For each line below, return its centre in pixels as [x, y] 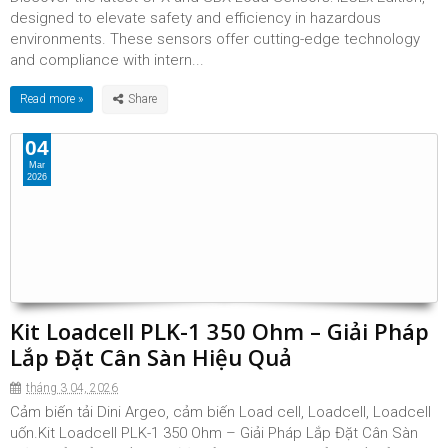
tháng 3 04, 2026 [72, 388]
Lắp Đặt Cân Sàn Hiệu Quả [151, 357]
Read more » [51, 99]
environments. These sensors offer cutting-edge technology [215, 39]
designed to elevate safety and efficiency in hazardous [195, 18]
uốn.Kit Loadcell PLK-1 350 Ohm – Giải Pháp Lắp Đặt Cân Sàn [214, 433]
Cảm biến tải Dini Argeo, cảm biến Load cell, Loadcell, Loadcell [220, 412]
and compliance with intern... [107, 60]
